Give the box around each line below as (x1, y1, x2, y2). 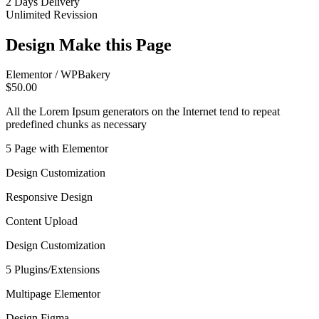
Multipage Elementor (6, 288, 100, 300)
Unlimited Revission (6, 8, 98, 21)
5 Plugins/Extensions (6, 263, 100, 276)
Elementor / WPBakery (6, 68, 110, 81)
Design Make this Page (6, 35, 172, 54)
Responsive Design (6, 191, 93, 204)
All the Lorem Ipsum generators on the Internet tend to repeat (6, 105, 280, 118)
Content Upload (6, 215, 78, 228)
